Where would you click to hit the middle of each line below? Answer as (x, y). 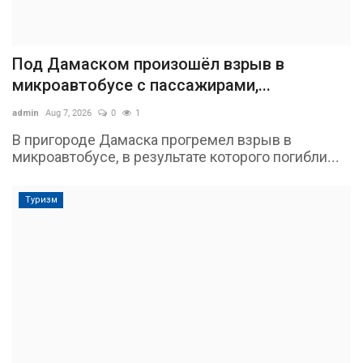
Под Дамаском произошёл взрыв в (148, 64)
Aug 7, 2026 (68, 113)
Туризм (41, 200)
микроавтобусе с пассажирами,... (141, 85)
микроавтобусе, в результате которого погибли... (176, 157)
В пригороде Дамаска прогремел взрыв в (152, 140)
